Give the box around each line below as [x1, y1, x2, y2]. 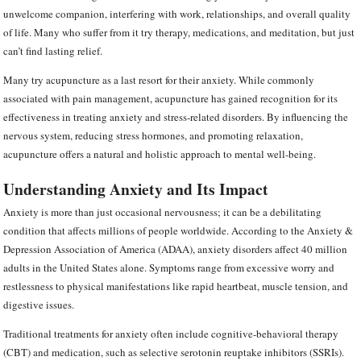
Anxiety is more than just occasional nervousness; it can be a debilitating [3, 205, 322, 220]
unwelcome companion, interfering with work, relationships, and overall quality [3, 6, 351, 21]
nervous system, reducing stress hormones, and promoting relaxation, [3, 127, 304, 143]
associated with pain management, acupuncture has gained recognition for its [3, 90, 338, 106]
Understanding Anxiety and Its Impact [3, 176, 269, 201]
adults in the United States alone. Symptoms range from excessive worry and [3, 260, 335, 276]
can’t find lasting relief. [3, 43, 106, 58]
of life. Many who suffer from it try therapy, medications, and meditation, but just [3, 24, 355, 39]
